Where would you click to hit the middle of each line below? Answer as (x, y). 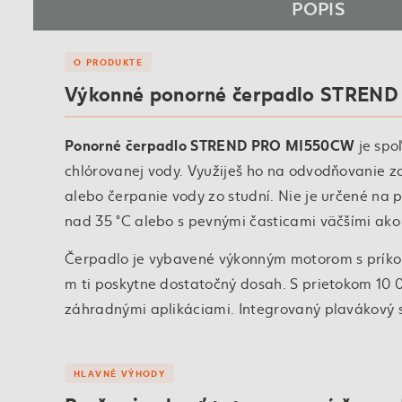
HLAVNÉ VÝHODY (120, 373)
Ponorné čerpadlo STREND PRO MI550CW (210, 144)
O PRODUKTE (108, 62)
